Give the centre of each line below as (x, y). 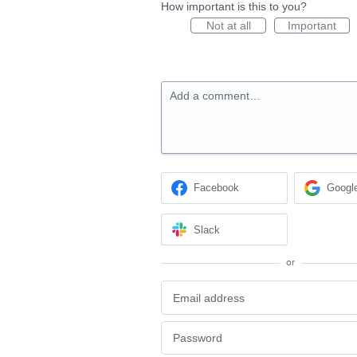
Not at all (228, 25)
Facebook (217, 188)
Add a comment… (215, 96)
